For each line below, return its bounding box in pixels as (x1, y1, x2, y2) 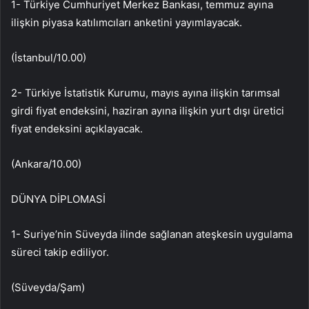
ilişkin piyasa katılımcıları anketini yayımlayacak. (11, 16, 242, 30)
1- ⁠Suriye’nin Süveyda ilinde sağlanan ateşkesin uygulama (11, 228, 292, 241)
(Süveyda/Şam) (11, 281, 85, 295)
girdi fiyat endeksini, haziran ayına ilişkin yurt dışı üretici (11, 104, 284, 118)
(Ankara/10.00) (11, 157, 81, 171)
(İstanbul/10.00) (11, 51, 86, 65)
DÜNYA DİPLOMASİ (11, 192, 106, 206)
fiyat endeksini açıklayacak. (11, 122, 143, 136)
